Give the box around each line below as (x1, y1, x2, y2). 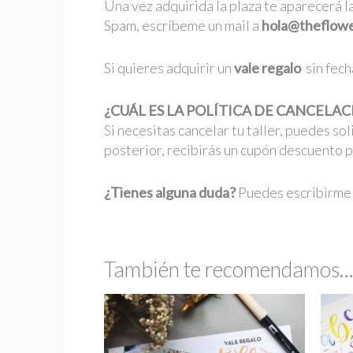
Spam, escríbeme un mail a (104, 17, 262, 35)
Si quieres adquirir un (104, 59, 234, 77)
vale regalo (234, 59, 301, 77)
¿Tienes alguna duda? (104, 183, 236, 201)
